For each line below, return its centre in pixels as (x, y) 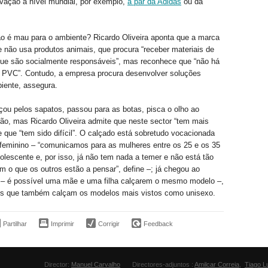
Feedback (158, 223)
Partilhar (15, 223)
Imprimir (63, 223)
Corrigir (109, 223)
